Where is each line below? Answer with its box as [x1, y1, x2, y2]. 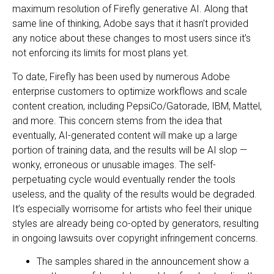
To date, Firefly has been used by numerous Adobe [12, 70, 230, 83]
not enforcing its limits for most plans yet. [12, 47, 189, 59]
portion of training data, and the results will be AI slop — [12, 144, 247, 156]
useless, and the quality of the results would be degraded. [12, 188, 257, 200]
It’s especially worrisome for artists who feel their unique [12, 202, 252, 215]
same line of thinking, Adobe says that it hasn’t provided [12, 18, 248, 30]
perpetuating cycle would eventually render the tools [12, 173, 235, 185]
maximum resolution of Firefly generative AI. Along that [12, 3, 248, 15]
